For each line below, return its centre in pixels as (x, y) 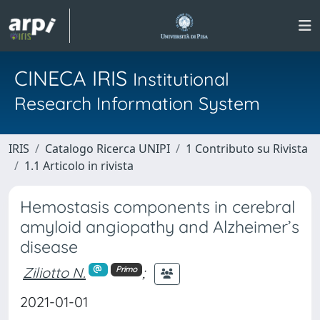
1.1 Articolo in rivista (79, 166)
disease (49, 247)
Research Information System (137, 103)
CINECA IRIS (74, 78)
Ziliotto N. (54, 272)
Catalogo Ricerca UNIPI (107, 149)
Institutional (181, 79)
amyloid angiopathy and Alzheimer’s (160, 227)
